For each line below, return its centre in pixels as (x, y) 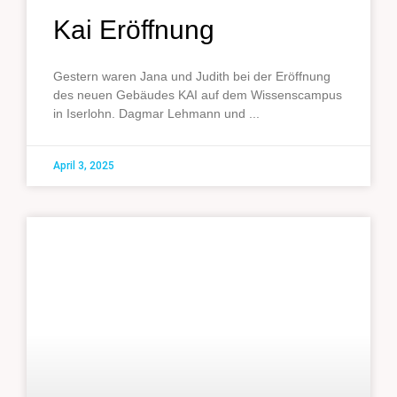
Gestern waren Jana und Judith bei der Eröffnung (192, 76)
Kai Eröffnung (134, 29)
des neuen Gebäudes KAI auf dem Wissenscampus (198, 94)
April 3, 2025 (84, 165)
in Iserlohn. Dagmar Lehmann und (149, 113)
